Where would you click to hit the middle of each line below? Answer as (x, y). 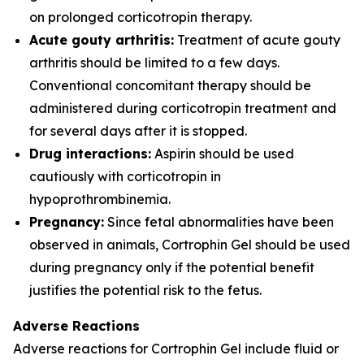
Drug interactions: (90, 154)
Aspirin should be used (223, 154)
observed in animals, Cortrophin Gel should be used (190, 245)
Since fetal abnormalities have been (219, 222)
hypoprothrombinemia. (100, 199)
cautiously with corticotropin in (125, 176)
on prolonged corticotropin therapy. (141, 17)
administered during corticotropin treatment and (183, 108)
